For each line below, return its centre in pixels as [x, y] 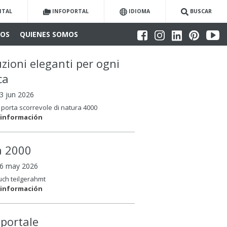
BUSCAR [201, 11]
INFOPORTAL [70, 11]
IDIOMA [139, 11]
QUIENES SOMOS [49, 34]
